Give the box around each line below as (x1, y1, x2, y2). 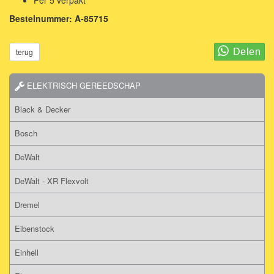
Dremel (15, 198, 40, 210)
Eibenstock (15, 222, 54, 234)
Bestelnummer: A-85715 (9, 12, 108, 24)
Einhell (15, 246, 39, 258)
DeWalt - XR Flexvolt (15, 174, 89, 187)
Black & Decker (15, 103, 70, 115)
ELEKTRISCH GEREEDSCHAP (24, 79, 141, 91)
